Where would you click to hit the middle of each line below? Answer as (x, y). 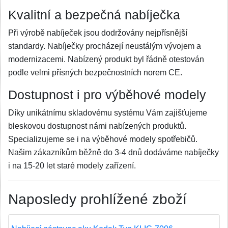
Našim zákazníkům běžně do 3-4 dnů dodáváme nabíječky (113, 152)
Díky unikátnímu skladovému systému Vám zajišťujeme (108, 113)
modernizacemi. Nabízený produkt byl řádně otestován (106, 59)
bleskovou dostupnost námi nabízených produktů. (97, 126)
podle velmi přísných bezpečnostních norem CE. (96, 73)
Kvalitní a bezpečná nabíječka (94, 15)
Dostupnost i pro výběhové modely (107, 95)
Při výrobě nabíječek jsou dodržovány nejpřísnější (98, 33)
